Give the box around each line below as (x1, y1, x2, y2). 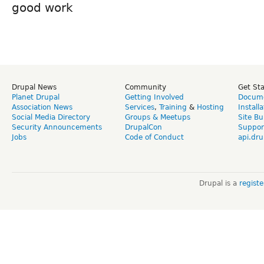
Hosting (197, 103, 224, 111)
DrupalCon (125, 123, 162, 131)
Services (125, 103, 154, 111)
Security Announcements (12, 123, 102, 131)
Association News (12, 103, 72, 111)
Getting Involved (125, 93, 184, 101)
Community (125, 82, 166, 91)
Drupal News (12, 82, 57, 91)
